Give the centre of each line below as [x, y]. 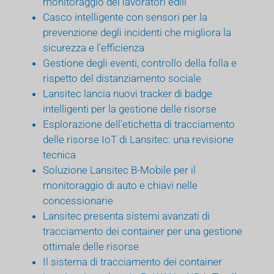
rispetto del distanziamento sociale [122, 78]
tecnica [59, 154]
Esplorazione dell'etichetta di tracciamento [139, 124]
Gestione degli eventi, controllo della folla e [140, 63]
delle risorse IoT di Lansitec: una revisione [138, 139]
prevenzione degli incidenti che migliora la [137, 32]
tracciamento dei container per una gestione [143, 231]
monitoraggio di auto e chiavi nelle [120, 185]
